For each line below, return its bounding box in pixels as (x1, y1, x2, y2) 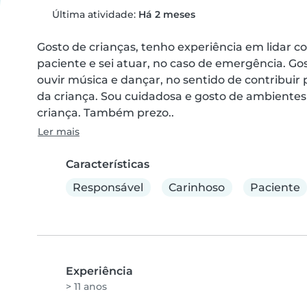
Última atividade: (49, 8, 138, 21)
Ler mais (38, 125, 79, 138)
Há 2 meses (138, 8, 195, 21)
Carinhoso (169, 180, 225, 194)
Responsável (73, 180, 144, 194)
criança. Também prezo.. (37, 106, 174, 119)
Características (66, 158, 149, 171)
